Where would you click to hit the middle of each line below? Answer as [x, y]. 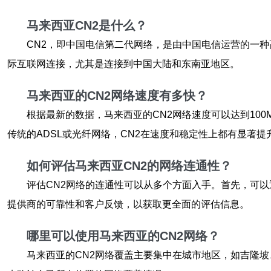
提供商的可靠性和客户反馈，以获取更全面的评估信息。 [128, 204]
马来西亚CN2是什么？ [87, 25]
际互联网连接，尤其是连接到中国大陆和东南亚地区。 [123, 64]
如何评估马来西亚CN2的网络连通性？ [129, 166]
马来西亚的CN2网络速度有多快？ [117, 96]
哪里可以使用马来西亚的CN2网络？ [123, 236]
